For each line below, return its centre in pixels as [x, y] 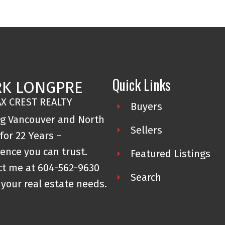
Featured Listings [170, 154]
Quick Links [141, 85]
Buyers [146, 107]
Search [146, 178]
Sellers [146, 130]
